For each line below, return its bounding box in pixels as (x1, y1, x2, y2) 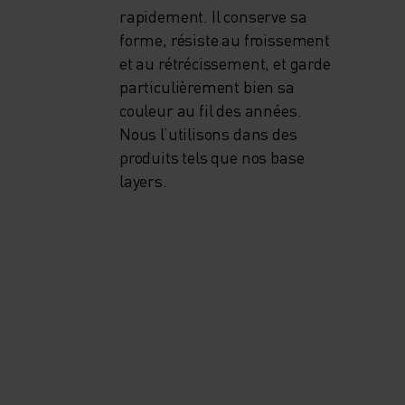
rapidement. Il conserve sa (119, 5, 307, 27)
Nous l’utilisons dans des (119, 123, 297, 145)
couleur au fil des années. (119, 99, 302, 121)
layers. (119, 170, 167, 192)
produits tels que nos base (119, 146, 305, 168)
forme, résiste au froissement (119, 29, 330, 51)
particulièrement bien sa (119, 76, 295, 98)
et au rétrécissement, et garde (119, 52, 331, 74)
